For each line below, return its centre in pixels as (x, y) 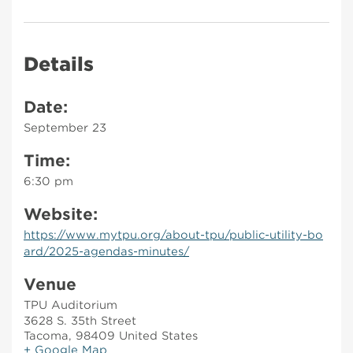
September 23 (65, 128)
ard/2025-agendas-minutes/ (106, 251)
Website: (61, 214)
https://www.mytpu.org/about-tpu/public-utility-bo (173, 235)
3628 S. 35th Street (80, 321)
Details (59, 64)
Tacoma (46, 336)
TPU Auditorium (71, 305)
